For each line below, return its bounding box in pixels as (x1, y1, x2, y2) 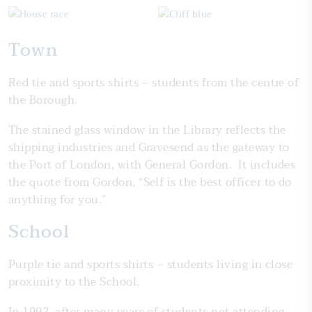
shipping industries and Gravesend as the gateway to (8, 138, 290, 158)
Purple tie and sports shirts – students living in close (8, 255, 293, 275)
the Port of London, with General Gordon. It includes (8, 155, 296, 175)
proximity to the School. (8, 272, 140, 292)
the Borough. (8, 91, 78, 111)
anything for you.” (8, 190, 107, 210)
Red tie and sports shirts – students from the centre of (8, 73, 299, 93)
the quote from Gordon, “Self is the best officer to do (8, 173, 292, 193)
